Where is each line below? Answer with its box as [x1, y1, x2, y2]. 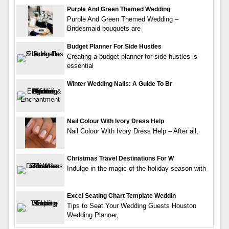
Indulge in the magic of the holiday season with [66, 164, 206, 172]
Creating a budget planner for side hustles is [66, 52, 197, 60]
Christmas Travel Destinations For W [66, 154, 174, 162]
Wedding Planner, [66, 211, 119, 219]
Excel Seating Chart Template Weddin [66, 192, 176, 199]
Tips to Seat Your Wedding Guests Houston [66, 201, 196, 210]
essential [66, 61, 94, 70]
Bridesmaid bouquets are [66, 24, 141, 32]
